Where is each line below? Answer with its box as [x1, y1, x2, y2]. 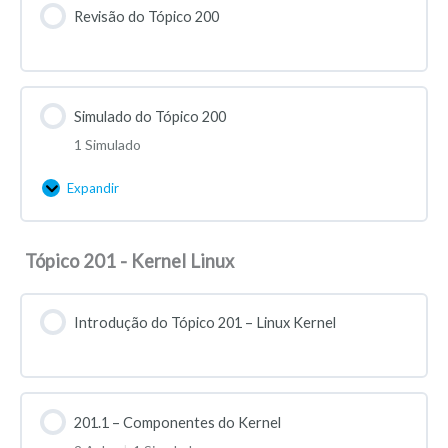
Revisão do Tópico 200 [73, 8, 219, 26]
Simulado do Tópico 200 [73, 108, 226, 126]
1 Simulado [73, 135, 141, 153]
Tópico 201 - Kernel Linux [24, 250, 234, 273]
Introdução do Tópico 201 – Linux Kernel [73, 314, 336, 332]
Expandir [66, 180, 119, 197]
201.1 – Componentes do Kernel [73, 414, 281, 431]
